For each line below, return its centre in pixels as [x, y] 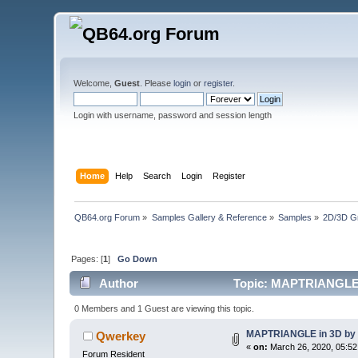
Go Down [138, 259]
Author [118, 284]
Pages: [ [88, 259]
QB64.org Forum [107, 217]
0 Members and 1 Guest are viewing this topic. [164, 308]
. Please [157, 83]
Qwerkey [120, 336]
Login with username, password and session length [173, 115]
